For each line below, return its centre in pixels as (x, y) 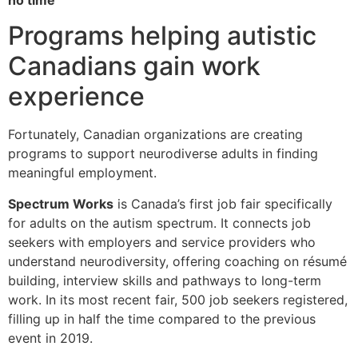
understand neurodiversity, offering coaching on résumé (177, 261)
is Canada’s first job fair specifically (223, 203)
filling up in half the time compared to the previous (162, 318)
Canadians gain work (134, 66)
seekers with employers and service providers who (162, 242)
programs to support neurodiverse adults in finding (163, 154)
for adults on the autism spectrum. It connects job (159, 223)
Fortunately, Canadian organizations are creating (155, 135)
